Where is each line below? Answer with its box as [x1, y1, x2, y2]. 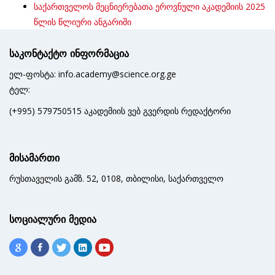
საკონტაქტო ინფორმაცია [9, 48, 129, 60]
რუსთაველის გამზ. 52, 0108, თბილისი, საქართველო [9, 172, 223, 184]
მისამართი [9, 152, 60, 164]
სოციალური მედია [9, 214, 96, 225]
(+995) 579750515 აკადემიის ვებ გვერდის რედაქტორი [9, 105, 231, 117]
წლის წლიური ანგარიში [34, 16, 131, 28]
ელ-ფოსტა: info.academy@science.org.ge [9, 68, 176, 80]
